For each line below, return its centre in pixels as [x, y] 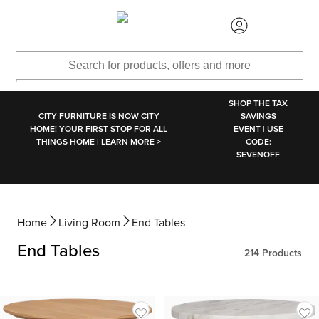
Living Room [89, 223]
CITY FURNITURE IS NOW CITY [99, 116]
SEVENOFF [258, 155]
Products [281, 253]
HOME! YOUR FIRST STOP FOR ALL [99, 129]
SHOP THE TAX [258, 103]
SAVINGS [258, 116]
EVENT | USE [258, 129]
